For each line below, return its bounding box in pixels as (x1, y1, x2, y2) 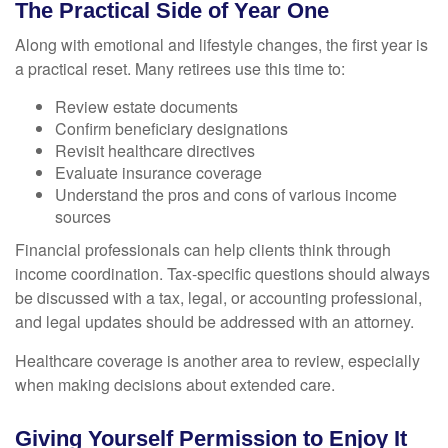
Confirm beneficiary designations (55, 117, 288, 141)
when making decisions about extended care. (15, 373, 335, 397)
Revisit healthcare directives (55, 139, 255, 163)
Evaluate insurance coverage (55, 161, 262, 185)
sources (55, 205, 111, 229)
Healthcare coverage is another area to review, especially (15, 349, 420, 373)
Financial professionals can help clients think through (15, 238, 391, 262)
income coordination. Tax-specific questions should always (15, 262, 430, 286)
